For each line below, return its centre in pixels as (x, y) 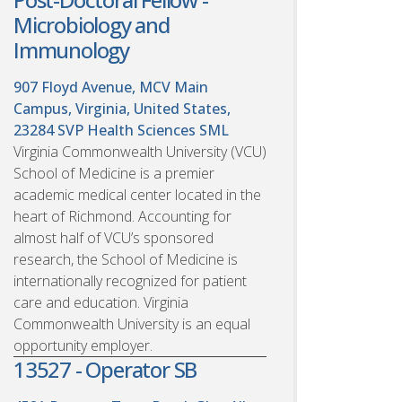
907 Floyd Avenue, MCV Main (111, 87)
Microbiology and (92, 24)
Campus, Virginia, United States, (122, 108)
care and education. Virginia (101, 302)
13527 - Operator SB (105, 369)
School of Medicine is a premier (114, 173)
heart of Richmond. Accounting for (122, 216)
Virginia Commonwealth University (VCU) (140, 151)
